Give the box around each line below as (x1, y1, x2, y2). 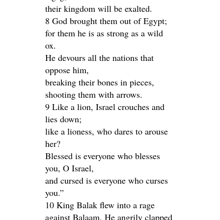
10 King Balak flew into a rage (45, 199, 155, 211)
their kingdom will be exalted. (45, 2, 152, 14)
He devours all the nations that (45, 52, 154, 63)
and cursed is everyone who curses (45, 174, 168, 186)
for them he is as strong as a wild (45, 27, 163, 39)
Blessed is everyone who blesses (45, 150, 160, 162)
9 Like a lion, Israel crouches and (45, 101, 165, 112)
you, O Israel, (45, 162, 94, 174)
